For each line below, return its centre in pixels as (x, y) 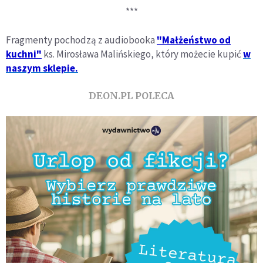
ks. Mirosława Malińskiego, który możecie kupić (142, 54)
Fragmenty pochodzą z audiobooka (81, 40)
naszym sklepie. (42, 68)
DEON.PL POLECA (131, 95)
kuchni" (24, 54)
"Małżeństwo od (194, 40)
